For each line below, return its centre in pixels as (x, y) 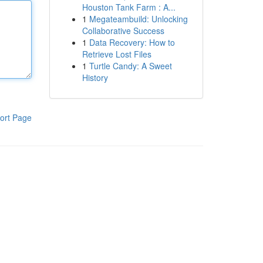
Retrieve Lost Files (117, 54)
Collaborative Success (123, 31)
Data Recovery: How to (132, 42)
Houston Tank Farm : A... (129, 7)
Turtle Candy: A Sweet (130, 66)
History (95, 77)
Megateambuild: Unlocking (138, 19)
